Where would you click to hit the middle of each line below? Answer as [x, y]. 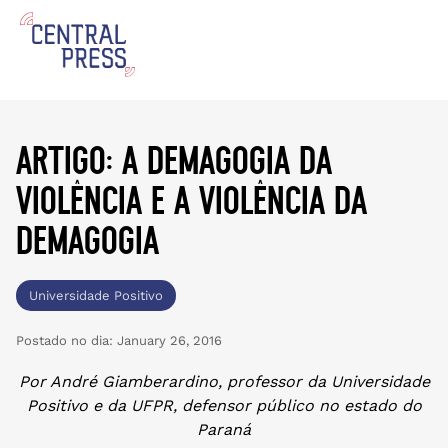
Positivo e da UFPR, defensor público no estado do [224, 405]
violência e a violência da [191, 200]
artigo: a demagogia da [174, 160]
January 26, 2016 [167, 340]
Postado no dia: [64, 340]
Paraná [224, 429]
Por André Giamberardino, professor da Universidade [224, 381]
